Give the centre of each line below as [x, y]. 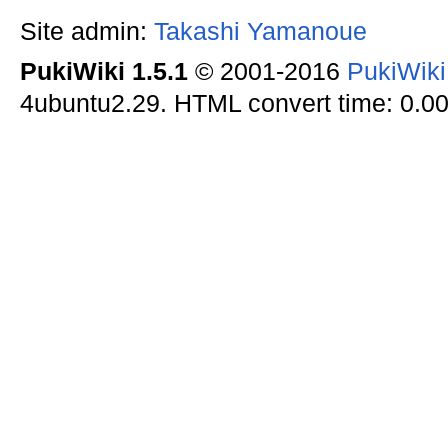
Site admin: [86, 31]
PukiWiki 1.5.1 [103, 72]
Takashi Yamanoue [260, 31]
